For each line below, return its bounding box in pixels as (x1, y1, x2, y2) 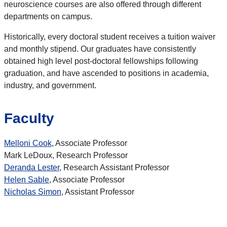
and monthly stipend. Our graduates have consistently (4, 45, 196, 54)
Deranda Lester (4, 163, 59, 172)
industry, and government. (4, 81, 96, 90)
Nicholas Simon (4, 187, 61, 197)
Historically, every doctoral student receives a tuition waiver (4, 32, 215, 42)
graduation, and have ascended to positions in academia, (4, 69, 209, 78)
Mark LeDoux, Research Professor (4, 151, 128, 160)
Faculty (4, 110, 54, 127)
